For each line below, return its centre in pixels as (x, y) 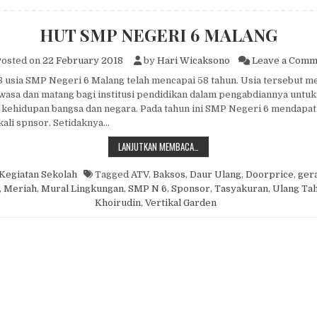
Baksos (169, 175)
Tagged (111, 175)
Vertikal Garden (180, 203)
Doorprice (269, 175)
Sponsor (190, 189)
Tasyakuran (241, 189)
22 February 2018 (82, 60)
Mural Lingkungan (82, 189)
